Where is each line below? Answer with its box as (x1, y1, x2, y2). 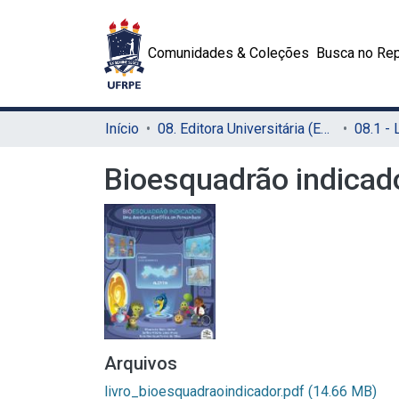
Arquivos (104, 352, 177, 374)
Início (105, 120, 139, 137)
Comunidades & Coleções (148, 45, 310, 61)
